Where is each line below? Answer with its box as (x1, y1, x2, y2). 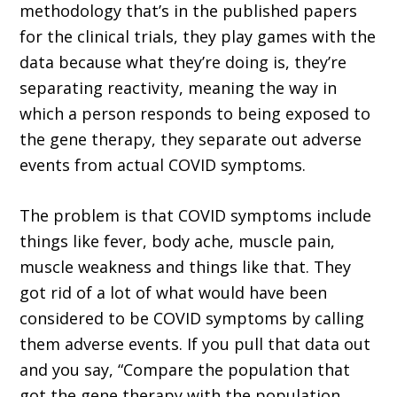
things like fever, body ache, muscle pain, (19, 230, 336, 253)
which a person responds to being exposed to (19, 103, 371, 125)
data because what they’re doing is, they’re (19, 51, 347, 74)
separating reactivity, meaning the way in (19, 77, 338, 99)
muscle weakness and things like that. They (19, 256, 352, 278)
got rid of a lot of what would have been (19, 282, 328, 304)
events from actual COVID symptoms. (19, 154, 307, 176)
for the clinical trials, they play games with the (19, 26, 377, 48)
